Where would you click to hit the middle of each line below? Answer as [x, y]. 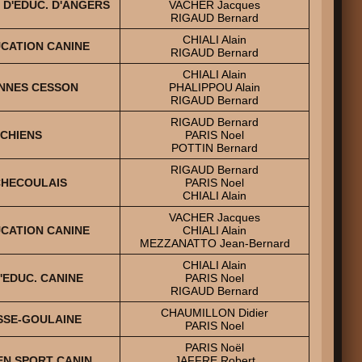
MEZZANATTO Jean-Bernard [215, 243]
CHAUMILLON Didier [215, 312]
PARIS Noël [215, 347]
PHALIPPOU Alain [215, 87]
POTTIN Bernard [215, 147]
